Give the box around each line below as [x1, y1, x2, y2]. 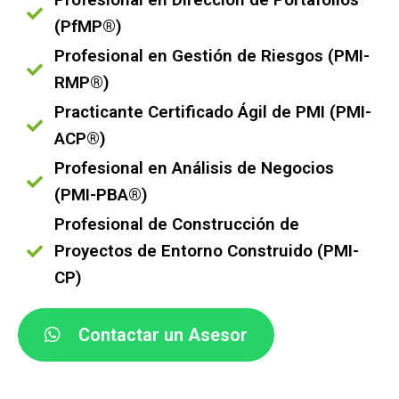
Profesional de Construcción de [53, 214, 299, 234]
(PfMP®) [53, 16, 122, 37]
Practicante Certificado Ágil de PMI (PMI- [53, 102, 371, 122]
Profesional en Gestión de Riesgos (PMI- [53, 45, 370, 66]
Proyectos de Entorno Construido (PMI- [53, 240, 359, 261]
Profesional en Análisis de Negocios [53, 158, 334, 178]
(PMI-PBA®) [53, 184, 148, 205]
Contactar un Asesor [78, 324, 248, 346]
